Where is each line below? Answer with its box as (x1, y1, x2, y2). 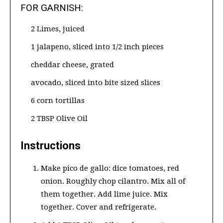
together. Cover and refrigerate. (41, 202, 156, 212)
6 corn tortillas (31, 96, 85, 105)
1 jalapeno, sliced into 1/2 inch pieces (31, 42, 164, 51)
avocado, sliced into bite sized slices (31, 78, 160, 87)
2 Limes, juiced (31, 24, 85, 33)
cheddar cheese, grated (31, 60, 114, 69)
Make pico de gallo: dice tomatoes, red (41, 163, 179, 173)
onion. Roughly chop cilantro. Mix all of (41, 176, 185, 186)
